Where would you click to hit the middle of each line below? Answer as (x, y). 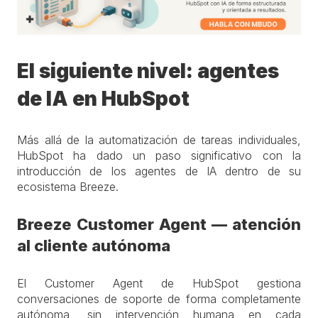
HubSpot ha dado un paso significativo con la (159, 155)
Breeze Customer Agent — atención (159, 224)
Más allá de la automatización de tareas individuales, (159, 140)
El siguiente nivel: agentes (148, 71)
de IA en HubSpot (103, 99)
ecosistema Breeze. (70, 187)
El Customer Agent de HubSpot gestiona (159, 283)
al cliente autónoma (94, 246)
